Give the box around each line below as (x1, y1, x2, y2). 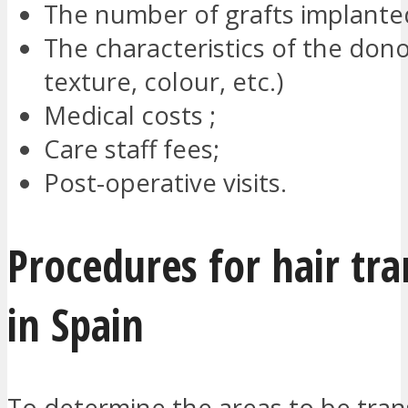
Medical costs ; (44, 98, 216, 133)
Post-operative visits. (44, 166, 287, 200)
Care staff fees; (44, 132, 219, 167)
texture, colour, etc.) (44, 65, 283, 99)
